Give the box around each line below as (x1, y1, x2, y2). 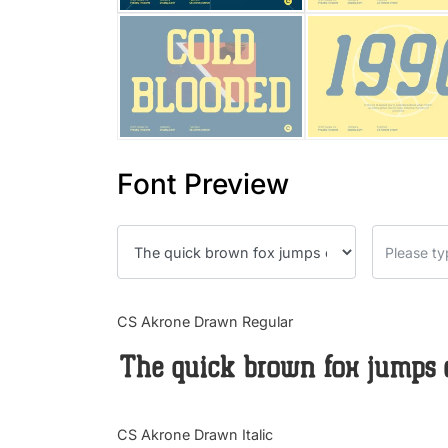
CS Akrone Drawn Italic (117, 426, 273, 444)
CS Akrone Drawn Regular (117, 313, 293, 331)
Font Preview (117, 167, 289, 202)
